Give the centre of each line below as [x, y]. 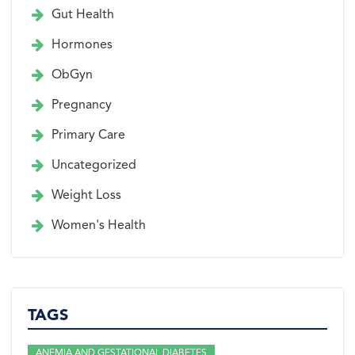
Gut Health [83, 15]
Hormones [82, 46]
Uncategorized [94, 166]
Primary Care [88, 136]
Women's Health [99, 226]
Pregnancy [82, 106]
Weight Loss [86, 196]
